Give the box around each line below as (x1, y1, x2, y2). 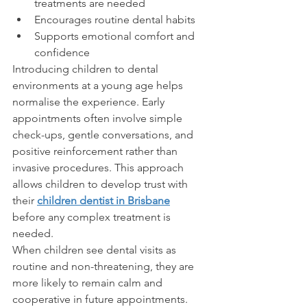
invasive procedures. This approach (12, 161, 186, 175)
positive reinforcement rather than (12, 145, 180, 158)
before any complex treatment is (12, 210, 173, 224)
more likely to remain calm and (12, 276, 165, 290)
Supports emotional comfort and (34, 29, 197, 43)
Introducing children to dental (12, 62, 161, 76)
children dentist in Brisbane (37, 194, 170, 208)
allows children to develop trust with (12, 177, 191, 191)
